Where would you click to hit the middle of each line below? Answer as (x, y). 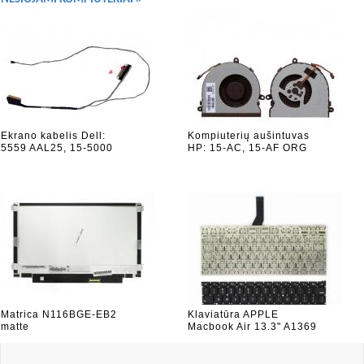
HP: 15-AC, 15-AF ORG (247, 148)
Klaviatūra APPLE (233, 314)
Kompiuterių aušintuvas (249, 136)
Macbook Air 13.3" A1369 (252, 327)
